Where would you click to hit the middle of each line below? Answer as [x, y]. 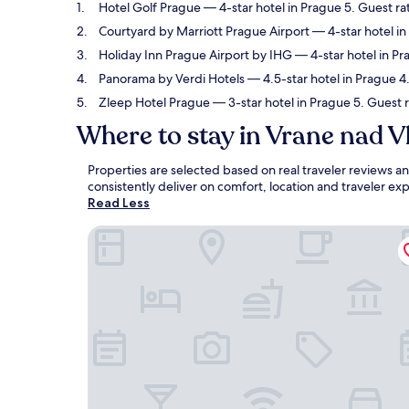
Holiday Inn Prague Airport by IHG [195, 55]
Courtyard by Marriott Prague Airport [204, 31]
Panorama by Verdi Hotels [172, 79]
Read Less [119, 203]
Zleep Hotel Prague [154, 102]
